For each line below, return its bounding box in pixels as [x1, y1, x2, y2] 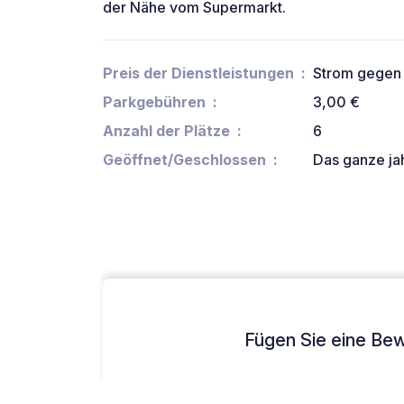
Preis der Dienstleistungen [103, 64, 294, 83]
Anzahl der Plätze [103, 122, 230, 141]
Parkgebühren [103, 93, 206, 112]
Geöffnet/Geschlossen [103, 151, 266, 170]
